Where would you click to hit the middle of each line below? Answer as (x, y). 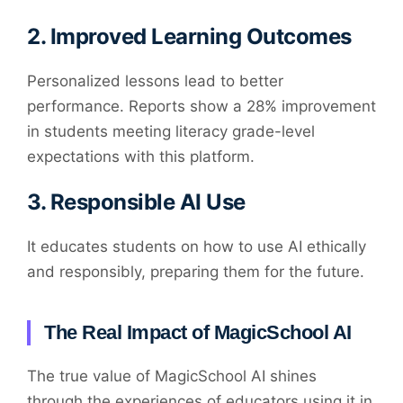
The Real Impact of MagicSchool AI (198, 333)
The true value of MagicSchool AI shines (172, 376)
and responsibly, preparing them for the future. (196, 272)
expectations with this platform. (141, 157)
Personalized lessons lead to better (155, 81)
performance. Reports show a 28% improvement (201, 107)
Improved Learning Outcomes (201, 37)
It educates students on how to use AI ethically (197, 247)
